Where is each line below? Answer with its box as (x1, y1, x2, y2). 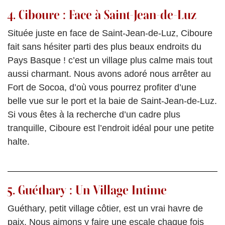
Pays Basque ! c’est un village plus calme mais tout (8, 55, 212, 66)
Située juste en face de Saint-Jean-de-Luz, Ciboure (8, 28, 212, 39)
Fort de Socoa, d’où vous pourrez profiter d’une (8, 82, 196, 93)
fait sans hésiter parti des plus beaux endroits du (8, 42, 201, 52)
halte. (8, 137, 30, 147)
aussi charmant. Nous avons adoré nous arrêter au (8, 69, 211, 79)
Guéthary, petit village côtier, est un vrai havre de (8, 203, 203, 214)
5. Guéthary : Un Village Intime (7, 182, 167, 198)
